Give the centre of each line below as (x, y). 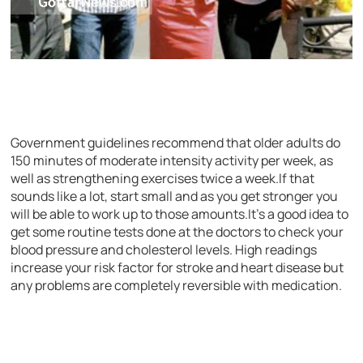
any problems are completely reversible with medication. (177, 285)
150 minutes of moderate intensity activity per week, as (172, 160)
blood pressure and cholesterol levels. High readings (164, 249)
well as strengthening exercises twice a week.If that (163, 178)
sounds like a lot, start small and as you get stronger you (175, 196)
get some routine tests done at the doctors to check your (177, 231)
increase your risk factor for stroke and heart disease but (177, 267)
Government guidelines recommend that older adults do (176, 142)
